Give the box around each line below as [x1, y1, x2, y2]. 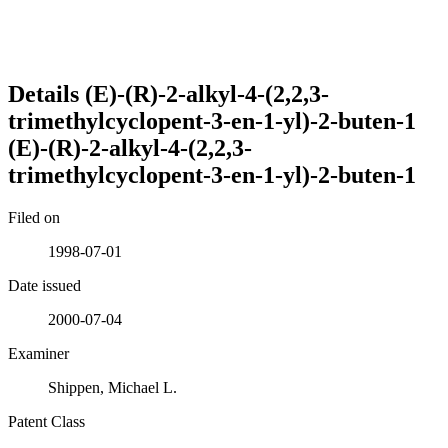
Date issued [8, 276, 81, 294]
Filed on [8, 208, 60, 226]
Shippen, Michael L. [48, 378, 177, 396]
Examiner [8, 344, 69, 362]
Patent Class [8, 412, 85, 430]
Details [8, 80, 85, 107]
